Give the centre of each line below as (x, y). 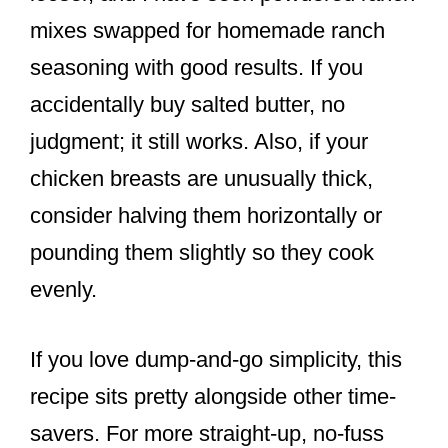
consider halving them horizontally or (206, 216)
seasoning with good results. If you (196, 68)
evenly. (63, 290)
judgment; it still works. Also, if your (199, 142)
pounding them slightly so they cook (202, 253)
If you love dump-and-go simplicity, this (216, 360)
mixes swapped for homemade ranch (207, 31)
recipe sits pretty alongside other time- (213, 397)
